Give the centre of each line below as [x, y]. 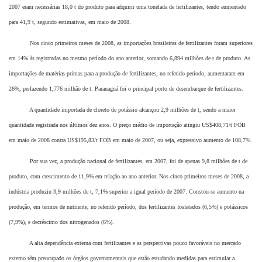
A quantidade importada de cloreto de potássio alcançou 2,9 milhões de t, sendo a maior [122, 110]
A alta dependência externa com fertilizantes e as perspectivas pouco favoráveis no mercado [125, 243]
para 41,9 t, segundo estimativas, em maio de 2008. [70, 22]
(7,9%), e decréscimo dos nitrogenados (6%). [61, 222]
